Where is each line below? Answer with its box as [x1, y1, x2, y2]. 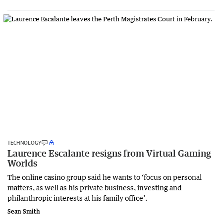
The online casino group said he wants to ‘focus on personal [7, 172, 202, 181]
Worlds [7, 157, 37, 168]
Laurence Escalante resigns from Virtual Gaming [7, 147, 211, 159]
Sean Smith [7, 207, 40, 215]
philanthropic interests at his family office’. [7, 193, 147, 202]
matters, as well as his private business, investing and [7, 182, 182, 192]
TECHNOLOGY [7, 139, 41, 146]
